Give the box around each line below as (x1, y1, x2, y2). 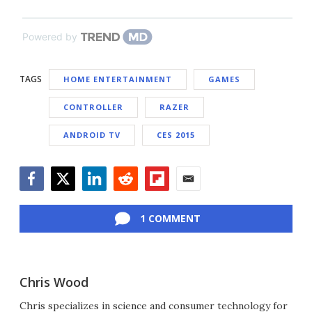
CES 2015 (157, 130, 195, 141)
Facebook (19, 190, 69, 206)
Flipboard (144, 190, 194, 206)
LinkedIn (81, 190, 127, 206)
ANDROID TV (63, 130, 120, 141)
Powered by (22, 31, 77, 43)
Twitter (50, 190, 88, 206)
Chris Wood (19, 274, 88, 291)
